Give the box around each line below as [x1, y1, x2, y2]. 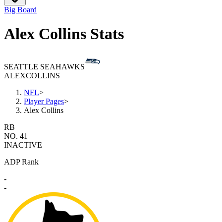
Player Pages [24, 97, 64, 106]
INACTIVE [4, 141, 42, 150]
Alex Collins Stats [4, 24, 124, 43]
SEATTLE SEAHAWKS [4, 62, 85, 71]
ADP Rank [4, 158, 39, 166]
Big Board [4, 5, 37, 14]
